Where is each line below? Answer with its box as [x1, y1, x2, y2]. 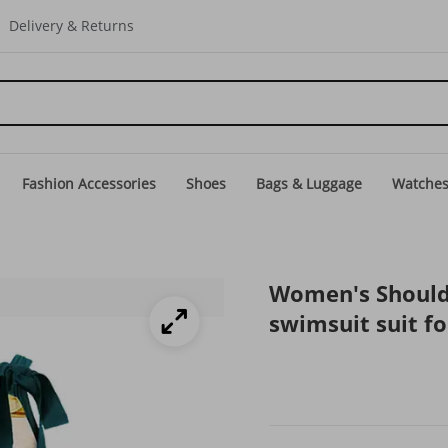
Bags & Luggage [256, 174, 362, 193]
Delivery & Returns [9, 16, 134, 35]
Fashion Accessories [22, 174, 156, 193]
